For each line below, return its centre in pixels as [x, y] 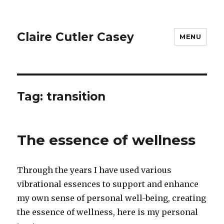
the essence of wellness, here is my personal [108, 212]
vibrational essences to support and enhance [108, 184]
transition [76, 96]
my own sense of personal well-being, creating [112, 198]
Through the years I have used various [94, 170]
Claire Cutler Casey [76, 37]
